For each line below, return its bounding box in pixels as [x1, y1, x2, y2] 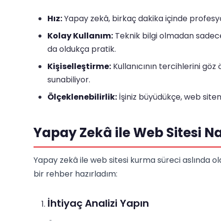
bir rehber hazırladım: [34, 168, 117, 180]
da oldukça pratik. [47, 43, 116, 55]
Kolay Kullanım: [47, 30, 113, 41]
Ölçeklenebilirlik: [47, 91, 117, 103]
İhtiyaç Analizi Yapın [47, 196, 149, 210]
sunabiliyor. [47, 74, 90, 85]
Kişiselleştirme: [47, 61, 111, 72]
